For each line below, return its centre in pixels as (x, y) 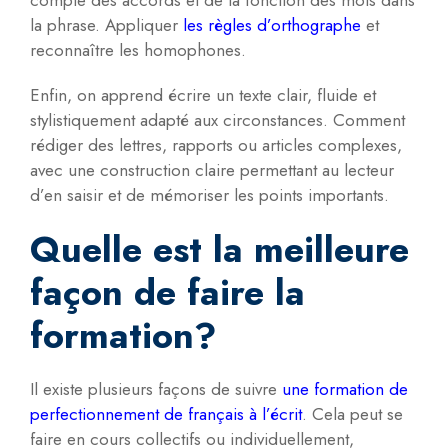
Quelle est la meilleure (219, 250)
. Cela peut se (352, 414)
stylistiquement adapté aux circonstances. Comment (217, 120)
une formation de (345, 389)
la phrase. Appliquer (106, 25)
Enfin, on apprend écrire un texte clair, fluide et (203, 95)
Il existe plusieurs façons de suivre (156, 389)
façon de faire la (167, 293)
